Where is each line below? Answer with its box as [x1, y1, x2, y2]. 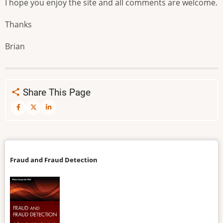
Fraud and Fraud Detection [10, 155, 98, 165]
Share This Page [20, 86, 91, 98]
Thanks [5, 18, 32, 30]
